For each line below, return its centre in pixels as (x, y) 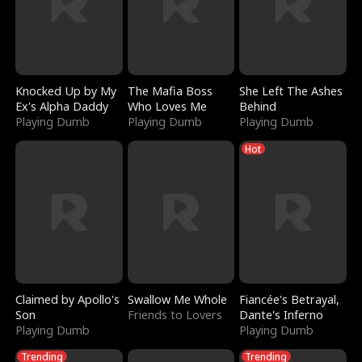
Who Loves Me (167, 106)
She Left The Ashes (291, 90)
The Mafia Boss (170, 90)
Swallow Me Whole (177, 299)
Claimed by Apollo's (68, 299)
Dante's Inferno (282, 314)
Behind (258, 106)
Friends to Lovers (175, 314)
